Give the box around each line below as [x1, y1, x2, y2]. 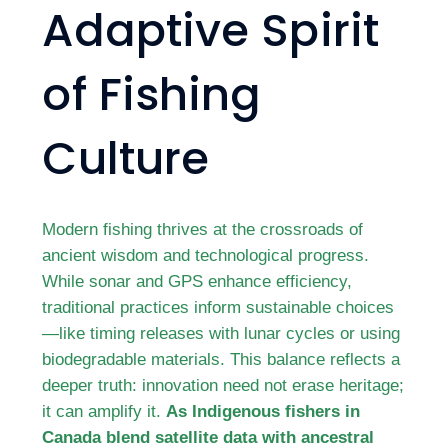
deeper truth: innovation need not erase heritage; [42, 376, 405, 394]
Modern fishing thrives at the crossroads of [42, 220, 364, 238]
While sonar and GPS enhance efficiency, [42, 272, 353, 290]
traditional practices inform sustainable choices [42, 298, 395, 316]
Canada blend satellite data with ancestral [42, 428, 375, 446]
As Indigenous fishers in [166, 402, 361, 420]
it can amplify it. [42, 402, 167, 420]
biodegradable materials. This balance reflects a [42, 350, 401, 368]
